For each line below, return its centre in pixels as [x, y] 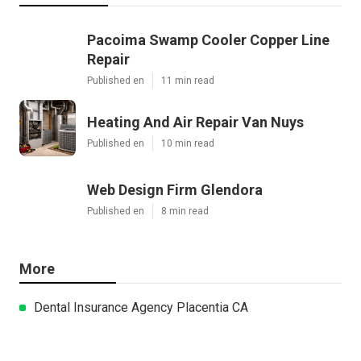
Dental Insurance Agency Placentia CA [141, 307]
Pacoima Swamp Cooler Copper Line [208, 39]
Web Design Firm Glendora [175, 189]
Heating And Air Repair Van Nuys [195, 122]
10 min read [188, 143]
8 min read [185, 211]
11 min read [188, 80]
